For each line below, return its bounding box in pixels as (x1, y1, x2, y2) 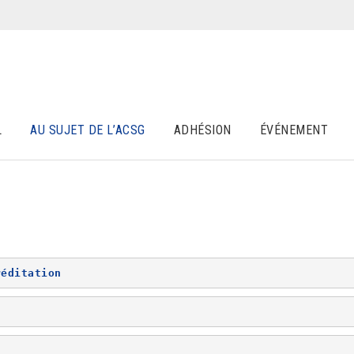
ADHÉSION (173, 122, 232, 137)
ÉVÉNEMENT (259, 122, 329, 137)
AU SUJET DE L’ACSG (30, 122, 145, 137)
